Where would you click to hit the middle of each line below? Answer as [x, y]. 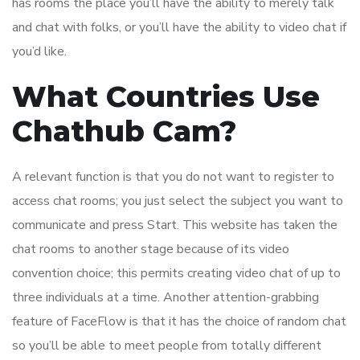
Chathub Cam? [125, 131]
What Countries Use [166, 97]
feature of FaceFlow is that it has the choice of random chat [179, 322]
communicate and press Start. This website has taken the [175, 225]
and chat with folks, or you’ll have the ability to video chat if [179, 28]
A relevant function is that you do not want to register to [173, 177]
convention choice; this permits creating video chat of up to [176, 274]
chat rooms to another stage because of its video [151, 250]
